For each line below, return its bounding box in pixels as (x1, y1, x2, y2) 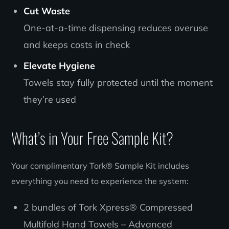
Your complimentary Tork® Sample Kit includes (11, 160, 190, 171)
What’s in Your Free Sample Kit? (11, 126, 174, 149)
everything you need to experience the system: (11, 175, 189, 186)
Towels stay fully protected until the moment (23, 76, 213, 88)
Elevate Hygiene (23, 59, 95, 72)
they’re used (23, 93, 76, 105)
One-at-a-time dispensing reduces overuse (23, 21, 208, 34)
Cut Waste (23, 5, 70, 17)
